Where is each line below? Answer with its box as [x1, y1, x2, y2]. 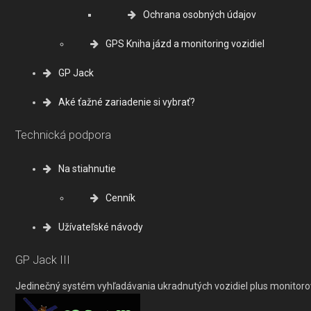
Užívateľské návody [58, 221, 143, 233]
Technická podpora [15, 128, 111, 142]
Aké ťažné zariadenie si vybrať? [58, 96, 195, 108]
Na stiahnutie [58, 162, 116, 174]
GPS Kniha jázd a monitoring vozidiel [106, 38, 264, 49]
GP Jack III [15, 253, 70, 267]
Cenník [106, 192, 135, 203]
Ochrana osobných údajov [143, 9, 256, 20]
